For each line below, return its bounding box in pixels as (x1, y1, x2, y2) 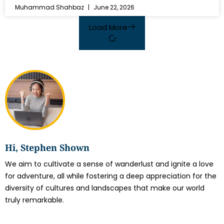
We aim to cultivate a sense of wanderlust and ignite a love (5, 159, 213, 169)
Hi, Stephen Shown (5, 141, 89, 153)
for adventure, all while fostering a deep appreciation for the (5, 171, 216, 181)
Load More (89, 22, 127, 32)
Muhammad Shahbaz (15, 3, 85, 11)
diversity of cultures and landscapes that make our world (5, 183, 204, 193)
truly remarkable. (5, 195, 64, 205)
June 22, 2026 (92, 3, 134, 11)
